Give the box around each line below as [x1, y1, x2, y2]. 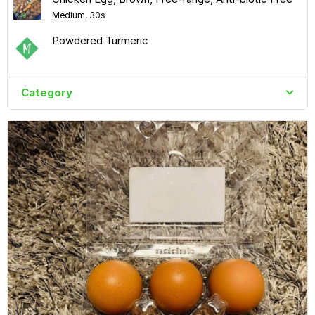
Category [20, 86, 72, 100]
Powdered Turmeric [51, 33, 148, 47]
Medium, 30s [51, 9, 105, 20]
